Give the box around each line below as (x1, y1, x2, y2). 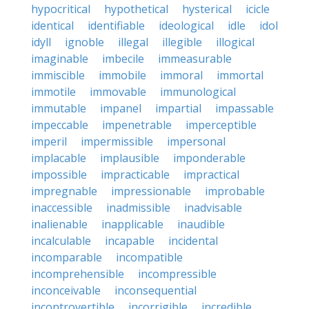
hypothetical (104, 1, 168, 17)
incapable (105, 233, 154, 248)
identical (31, 18, 74, 33)
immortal (217, 68, 263, 83)
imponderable (173, 150, 246, 166)
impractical (183, 167, 239, 182)
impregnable (31, 183, 97, 199)
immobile (99, 68, 146, 83)
